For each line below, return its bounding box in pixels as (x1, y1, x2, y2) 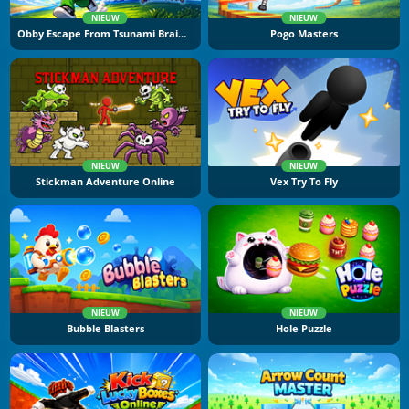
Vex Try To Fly (269, 174, 338, 188)
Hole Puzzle (275, 321, 332, 335)
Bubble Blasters (66, 321, 144, 335)
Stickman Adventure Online (35, 174, 175, 188)
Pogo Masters (269, 27, 338, 41)
